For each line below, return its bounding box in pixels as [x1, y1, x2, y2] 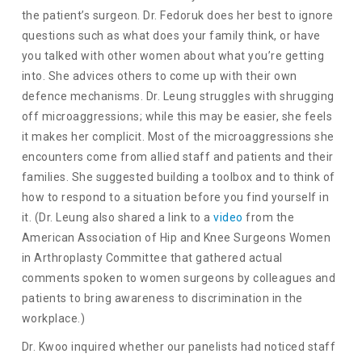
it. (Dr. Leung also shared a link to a [21, 211, 214, 225]
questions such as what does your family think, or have [21, 29, 321, 43]
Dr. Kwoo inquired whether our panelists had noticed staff [21, 340, 336, 354]
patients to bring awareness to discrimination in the [21, 292, 303, 305]
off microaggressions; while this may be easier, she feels [21, 110, 333, 124]
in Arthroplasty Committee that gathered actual [21, 251, 283, 265]
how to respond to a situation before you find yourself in [21, 191, 330, 204]
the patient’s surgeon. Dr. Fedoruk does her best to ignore [21, 9, 334, 23]
